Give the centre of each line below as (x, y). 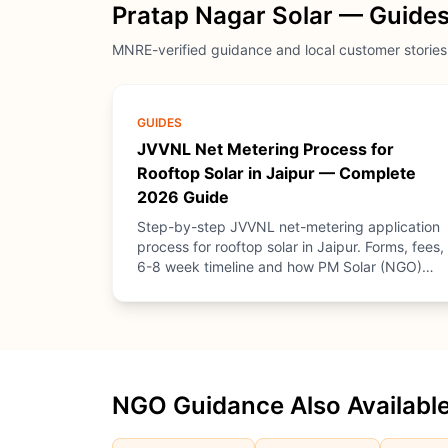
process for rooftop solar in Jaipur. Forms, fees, (290, 246)
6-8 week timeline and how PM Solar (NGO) (279, 266)
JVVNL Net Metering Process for (265, 149)
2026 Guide (183, 197)
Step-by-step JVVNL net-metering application (288, 226)
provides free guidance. (215, 286)
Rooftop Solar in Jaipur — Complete (276, 173)
